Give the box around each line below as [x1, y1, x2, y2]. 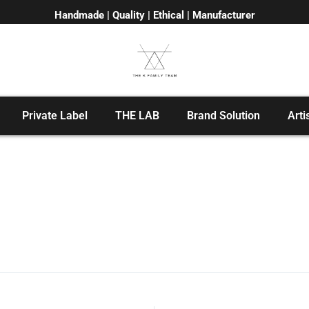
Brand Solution [186, 109, 260, 123]
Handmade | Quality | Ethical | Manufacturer [54, 9, 255, 21]
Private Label [21, 109, 88, 123]
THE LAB [114, 109, 159, 123]
